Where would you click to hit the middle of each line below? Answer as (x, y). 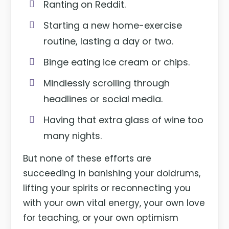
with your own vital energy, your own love (114, 203)
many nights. (73, 135)
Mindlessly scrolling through (107, 83)
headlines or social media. (103, 99)
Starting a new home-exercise (113, 25)
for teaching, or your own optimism (101, 217)
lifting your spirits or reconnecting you (107, 188)
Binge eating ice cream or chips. (117, 62)
